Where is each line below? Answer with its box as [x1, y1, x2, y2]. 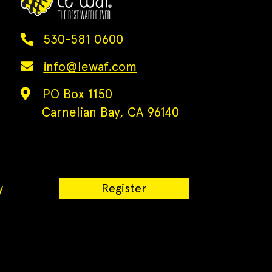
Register [101, 181, 146, 195]
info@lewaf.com [43, 59, 137, 75]
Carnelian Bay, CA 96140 [42, 104, 180, 120]
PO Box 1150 [42, 86, 113, 102]
